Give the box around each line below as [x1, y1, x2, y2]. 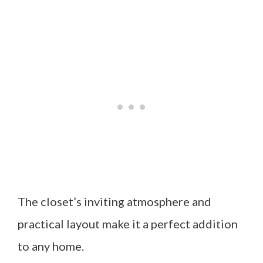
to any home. [18, 239, 84, 253]
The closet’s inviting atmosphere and [18, 194, 211, 208]
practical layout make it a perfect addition [18, 217, 238, 231]
